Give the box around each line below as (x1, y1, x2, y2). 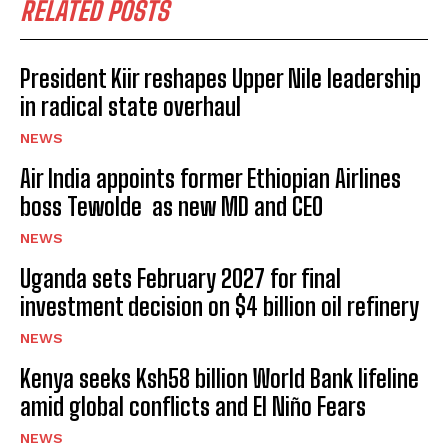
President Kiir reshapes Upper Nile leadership (20, 64, 421, 94)
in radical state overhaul (20, 92, 241, 122)
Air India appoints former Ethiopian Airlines (20, 164, 401, 194)
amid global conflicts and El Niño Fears (20, 392, 366, 422)
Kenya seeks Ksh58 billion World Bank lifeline (20, 364, 419, 394)
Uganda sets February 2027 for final (20, 264, 341, 294)
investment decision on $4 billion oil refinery (20, 292, 419, 322)
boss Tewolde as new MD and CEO (20, 192, 323, 222)
